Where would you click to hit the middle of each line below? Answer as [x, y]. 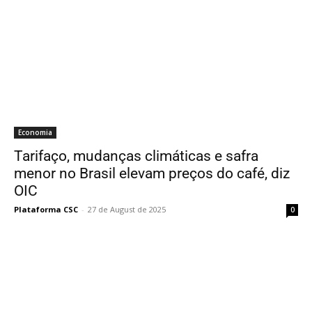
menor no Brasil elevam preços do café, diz [152, 173]
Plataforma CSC [46, 209]
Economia [35, 132]
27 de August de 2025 [127, 209]
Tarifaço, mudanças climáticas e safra [136, 156]
